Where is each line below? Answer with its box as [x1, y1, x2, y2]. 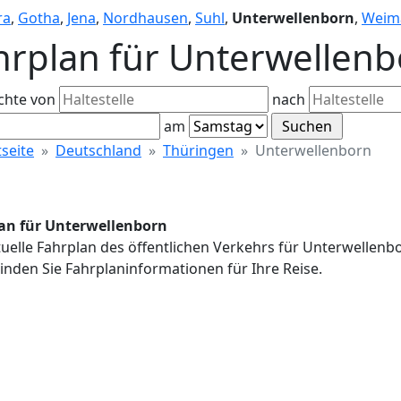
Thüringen [163, 141, 234, 160]
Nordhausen [103, 8, 188, 28]
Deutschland [55, 141, 141, 160]
